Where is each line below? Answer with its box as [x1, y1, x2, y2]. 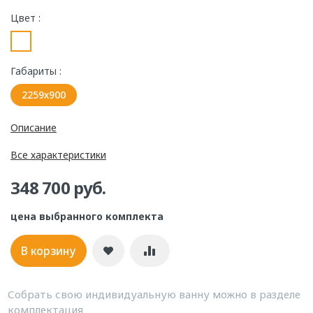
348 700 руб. [10, 176, 106, 199]
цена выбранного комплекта [10, 210, 163, 223]
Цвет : [10, 11, 41, 24]
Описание [10, 121, 57, 134]
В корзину [21, 243, 76, 259]
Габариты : [10, 64, 61, 78]
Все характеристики [10, 148, 106, 161]
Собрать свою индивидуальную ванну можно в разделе [8, 287, 300, 301]
